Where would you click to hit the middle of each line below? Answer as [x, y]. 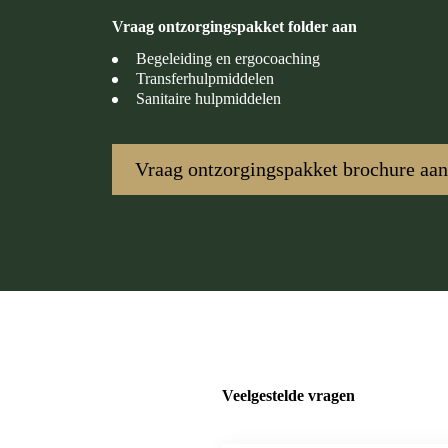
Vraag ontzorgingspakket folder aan [234, 27]
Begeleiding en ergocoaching [228, 58]
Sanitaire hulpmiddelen [208, 98]
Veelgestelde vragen [288, 395]
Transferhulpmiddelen [205, 78]
